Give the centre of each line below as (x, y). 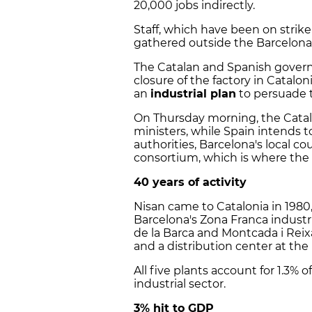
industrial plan (193, 94)
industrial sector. (180, 284)
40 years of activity (190, 182)
